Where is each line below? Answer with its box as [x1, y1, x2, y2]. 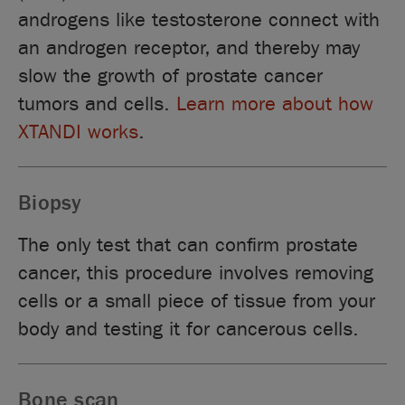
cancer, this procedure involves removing [18, 260, 374, 285]
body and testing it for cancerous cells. [18, 316, 360, 341]
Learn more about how [176, 91, 374, 116]
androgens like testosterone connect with [18, 7, 381, 32]
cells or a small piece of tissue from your [18, 288, 376, 313]
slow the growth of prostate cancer [18, 63, 324, 88]
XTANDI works [18, 119, 139, 144]
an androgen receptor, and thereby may [18, 35, 361, 60]
